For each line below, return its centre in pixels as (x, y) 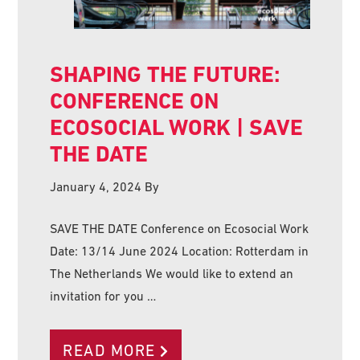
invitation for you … (103, 295)
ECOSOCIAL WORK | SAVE (177, 127)
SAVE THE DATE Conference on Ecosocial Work (180, 228)
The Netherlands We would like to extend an (172, 273)
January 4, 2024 (96, 186)
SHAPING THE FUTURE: (166, 74)
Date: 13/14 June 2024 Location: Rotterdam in (180, 250)
